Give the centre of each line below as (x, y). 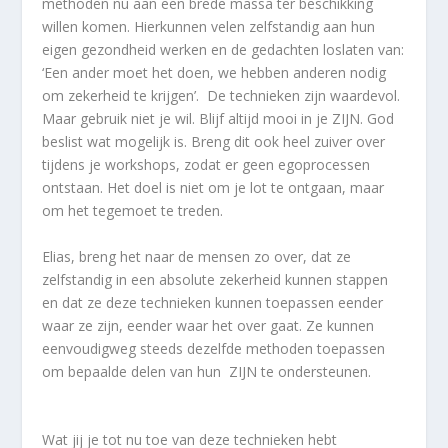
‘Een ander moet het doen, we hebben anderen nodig (214, 73)
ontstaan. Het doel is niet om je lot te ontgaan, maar (213, 188)
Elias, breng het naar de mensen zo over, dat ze (197, 256)
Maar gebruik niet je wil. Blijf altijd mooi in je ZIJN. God (218, 119)
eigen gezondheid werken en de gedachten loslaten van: (223, 50)
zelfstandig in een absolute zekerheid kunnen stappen (215, 279)
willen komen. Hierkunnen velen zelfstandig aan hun (209, 27)
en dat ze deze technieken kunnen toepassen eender (213, 302)
